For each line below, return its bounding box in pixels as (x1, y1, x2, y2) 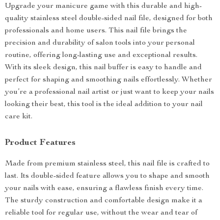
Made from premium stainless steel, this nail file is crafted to (5, 160, 210, 168)
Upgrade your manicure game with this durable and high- (5, 2, 202, 10)
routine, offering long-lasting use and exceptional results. (5, 52, 197, 59)
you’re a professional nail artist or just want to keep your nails (5, 88, 214, 96)
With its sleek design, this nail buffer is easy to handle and (5, 64, 202, 72)
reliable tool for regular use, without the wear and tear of (5, 209, 197, 217)
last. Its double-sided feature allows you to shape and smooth (5, 172, 210, 180)
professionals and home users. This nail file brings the (5, 27, 187, 35)
